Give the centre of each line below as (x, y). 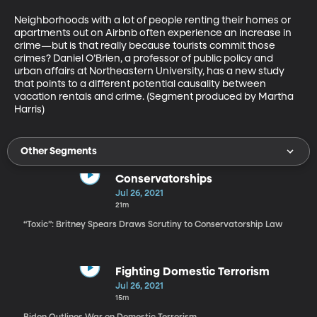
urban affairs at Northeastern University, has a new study (150, 71)
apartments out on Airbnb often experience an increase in (154, 33)
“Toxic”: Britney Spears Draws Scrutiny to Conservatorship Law (152, 225)
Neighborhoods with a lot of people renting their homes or (154, 20)
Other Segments (59, 151)
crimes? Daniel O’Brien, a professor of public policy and (145, 58)
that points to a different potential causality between (141, 84)
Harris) (29, 109)
